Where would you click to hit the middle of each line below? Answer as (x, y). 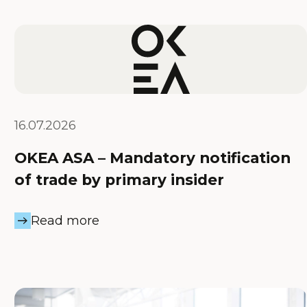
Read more (65, 221)
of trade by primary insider (120, 179)
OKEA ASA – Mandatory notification (153, 157)
